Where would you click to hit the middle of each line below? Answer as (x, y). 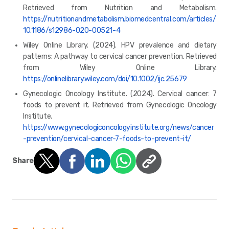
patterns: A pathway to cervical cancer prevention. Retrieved (120, 56)
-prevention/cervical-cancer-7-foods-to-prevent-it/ (107, 139)
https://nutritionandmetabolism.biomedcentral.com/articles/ (120, 19)
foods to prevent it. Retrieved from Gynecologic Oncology (120, 105)
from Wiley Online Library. (120, 67)
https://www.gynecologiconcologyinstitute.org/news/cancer (119, 127)
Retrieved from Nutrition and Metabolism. (120, 8)
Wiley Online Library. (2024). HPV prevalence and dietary (120, 45)
